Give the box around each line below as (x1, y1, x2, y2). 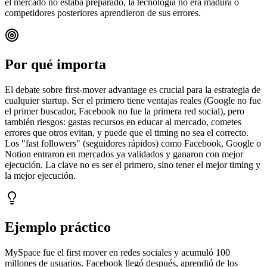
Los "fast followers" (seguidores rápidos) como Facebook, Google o (5, 138, 261, 148)
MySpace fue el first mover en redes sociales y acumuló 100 (5, 247, 230, 257)
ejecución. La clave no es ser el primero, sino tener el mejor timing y (5, 159, 260, 170)
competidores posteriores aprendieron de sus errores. (5, 7, 201, 18)
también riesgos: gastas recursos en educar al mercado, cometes (5, 116, 241, 127)
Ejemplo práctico (5, 219, 111, 235)
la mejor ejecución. (5, 170, 76, 181)
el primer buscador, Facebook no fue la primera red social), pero (5, 105, 244, 116)
